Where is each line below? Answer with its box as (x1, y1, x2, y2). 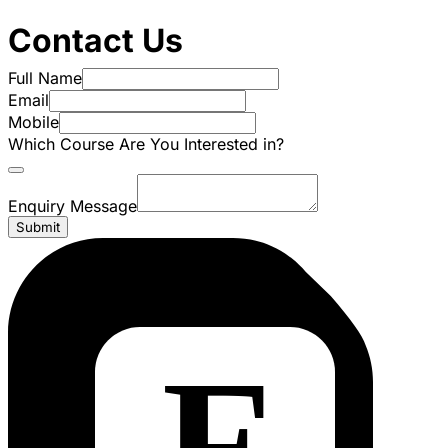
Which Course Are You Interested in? (8, 134, 284, 155)
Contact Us (8, 21, 183, 61)
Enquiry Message (8, 196, 137, 217)
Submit (16, 219, 60, 236)
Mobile (8, 112, 59, 133)
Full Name (8, 68, 82, 89)
